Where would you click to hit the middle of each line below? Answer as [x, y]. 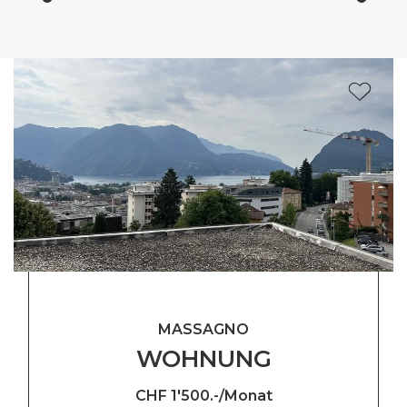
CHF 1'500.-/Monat [203, 395]
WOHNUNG [203, 358]
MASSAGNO [203, 329]
